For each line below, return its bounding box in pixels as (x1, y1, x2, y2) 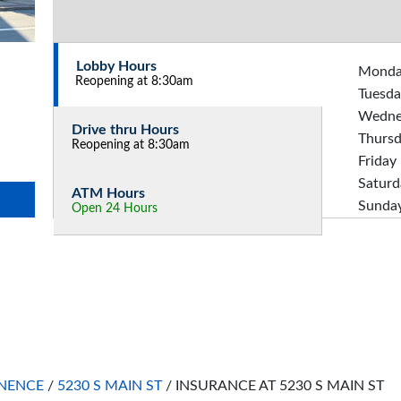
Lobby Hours (76, 59, 157, 74)
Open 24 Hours (72, 202, 158, 216)
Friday (358, 154, 397, 169)
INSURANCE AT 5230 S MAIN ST (175, 379, 384, 394)
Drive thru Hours (72, 123, 179, 138)
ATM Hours (72, 186, 145, 201)
